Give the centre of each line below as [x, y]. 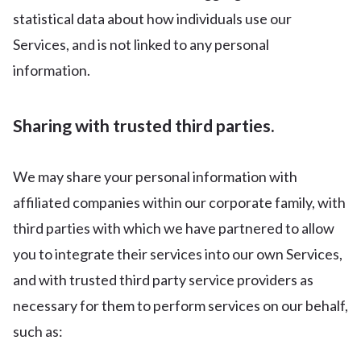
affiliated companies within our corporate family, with [179, 202]
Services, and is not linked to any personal [141, 44]
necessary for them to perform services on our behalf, [180, 305]
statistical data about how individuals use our [152, 19]
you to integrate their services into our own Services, [178, 254]
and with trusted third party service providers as [163, 280]
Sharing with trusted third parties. [144, 126]
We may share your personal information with [155, 176]
